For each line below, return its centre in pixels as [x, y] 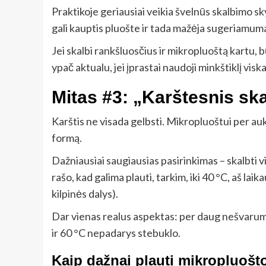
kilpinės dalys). [85, 193]
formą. [67, 137]
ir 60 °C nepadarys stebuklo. [116, 232]
